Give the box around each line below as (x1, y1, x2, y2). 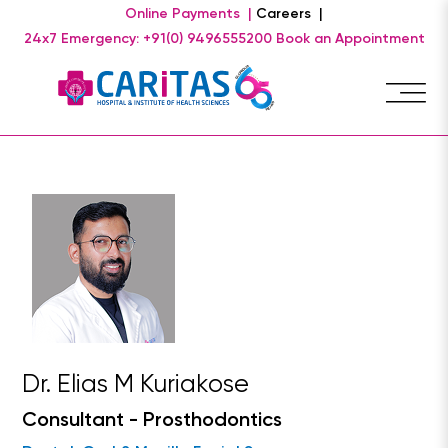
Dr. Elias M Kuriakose (22, 373, 250, 398)
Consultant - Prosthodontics (22, 411, 283, 431)
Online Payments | (125, 7, 252, 21)
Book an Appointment (275, 32, 425, 46)
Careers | (256, 7, 323, 21)
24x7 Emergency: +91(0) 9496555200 (23, 32, 272, 46)
